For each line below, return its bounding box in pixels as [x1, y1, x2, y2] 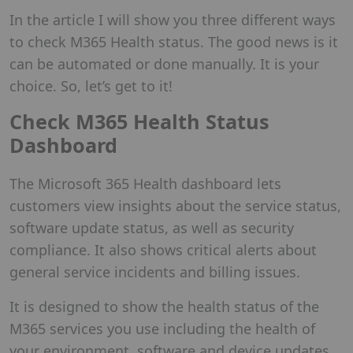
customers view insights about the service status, [9, 195, 341, 215]
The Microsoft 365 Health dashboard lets [9, 173, 281, 193]
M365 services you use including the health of [9, 318, 315, 338]
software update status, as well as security [9, 217, 294, 237]
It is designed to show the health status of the [9, 296, 319, 316]
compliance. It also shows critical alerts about [9, 240, 317, 259]
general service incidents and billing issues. [9, 262, 300, 281]
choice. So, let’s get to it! [9, 76, 173, 95]
